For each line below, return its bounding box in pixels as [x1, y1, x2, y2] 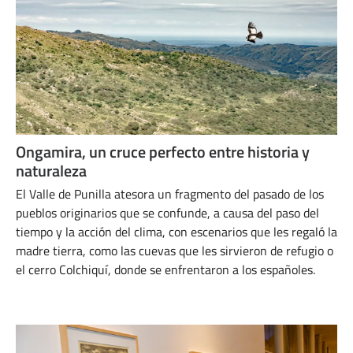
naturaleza [16, 158, 87, 183]
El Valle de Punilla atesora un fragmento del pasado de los [16, 184, 324, 203]
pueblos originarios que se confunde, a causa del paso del [16, 203, 319, 222]
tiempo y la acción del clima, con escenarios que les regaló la [16, 222, 337, 241]
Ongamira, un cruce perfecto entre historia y [16, 139, 310, 164]
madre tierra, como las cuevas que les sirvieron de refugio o [16, 241, 333, 260]
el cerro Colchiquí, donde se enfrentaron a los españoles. [16, 260, 315, 279]
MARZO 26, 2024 [16, 286, 97, 301]
